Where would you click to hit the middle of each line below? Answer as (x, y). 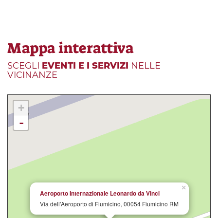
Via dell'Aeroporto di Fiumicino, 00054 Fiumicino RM (109, 204)
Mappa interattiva (71, 48)
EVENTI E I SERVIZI (85, 66)
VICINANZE (32, 75)
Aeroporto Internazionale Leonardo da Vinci (100, 193)
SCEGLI (25, 66)
